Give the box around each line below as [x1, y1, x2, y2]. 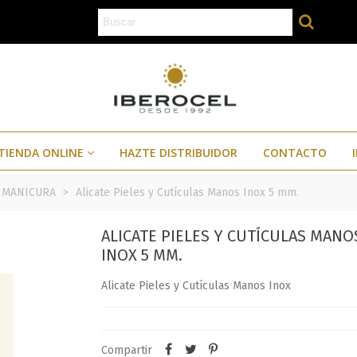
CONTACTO [263, 145, 327, 160]
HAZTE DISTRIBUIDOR [120, 145, 237, 160]
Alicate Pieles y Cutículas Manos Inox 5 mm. [76, 186, 299, 199]
